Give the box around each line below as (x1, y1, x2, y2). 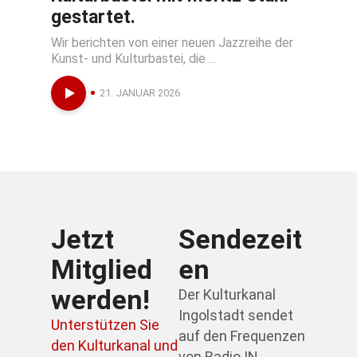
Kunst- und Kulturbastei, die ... (51, 51, 216, 67)
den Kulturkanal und (51, 337, 178, 355)
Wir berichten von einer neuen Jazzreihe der (51, 35, 293, 51)
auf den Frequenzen (178, 328, 305, 345)
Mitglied (51, 253, 152, 286)
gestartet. (51, 6, 135, 29)
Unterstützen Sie (51, 316, 159, 334)
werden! (51, 284, 150, 316)
